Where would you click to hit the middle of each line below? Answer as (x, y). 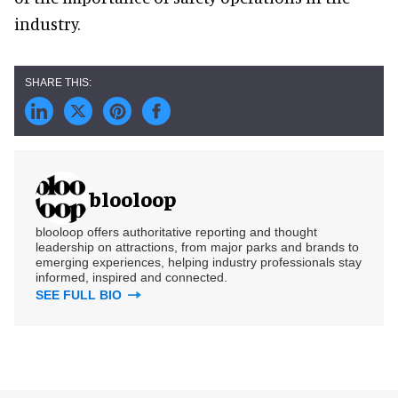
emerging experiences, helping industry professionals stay (199, 262)
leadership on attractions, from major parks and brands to (197, 247)
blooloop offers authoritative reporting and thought (176, 232)
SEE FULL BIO (80, 295)
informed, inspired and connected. (131, 277)
